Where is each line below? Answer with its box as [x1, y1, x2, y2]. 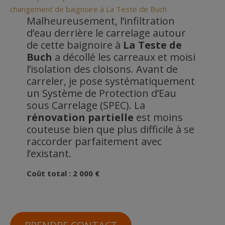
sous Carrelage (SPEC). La [26, 98, 145, 112]
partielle [87, 110, 134, 124]
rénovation [26, 110, 85, 124]
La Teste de [123, 38, 182, 52]
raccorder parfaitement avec [26, 134, 162, 148]
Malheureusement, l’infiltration [26, 14, 175, 28]
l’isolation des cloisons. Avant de [26, 62, 178, 76]
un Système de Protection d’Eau [26, 86, 176, 100]
